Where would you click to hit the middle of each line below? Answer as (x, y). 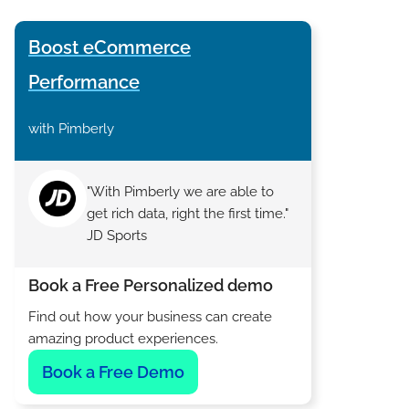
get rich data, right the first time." (187, 214)
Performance (84, 82)
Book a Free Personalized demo (151, 286)
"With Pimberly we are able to (180, 192)
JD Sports (116, 236)
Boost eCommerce (110, 47)
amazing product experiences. (123, 338)
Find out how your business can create (150, 316)
